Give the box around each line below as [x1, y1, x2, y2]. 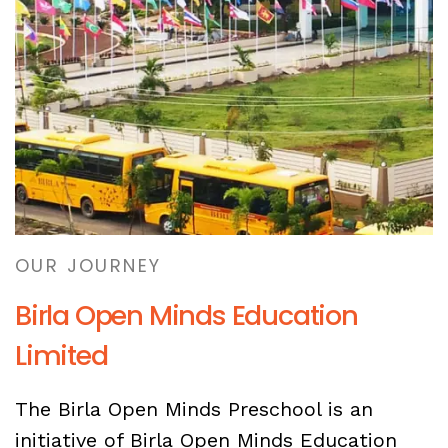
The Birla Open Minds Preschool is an [15, 396, 373, 421]
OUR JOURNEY [15, 252, 162, 278]
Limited [15, 336, 108, 374]
